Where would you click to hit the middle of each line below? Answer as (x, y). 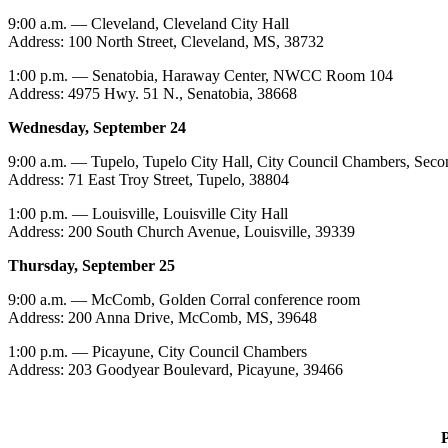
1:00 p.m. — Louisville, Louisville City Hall (148, 213)
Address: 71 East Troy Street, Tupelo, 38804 (148, 179)
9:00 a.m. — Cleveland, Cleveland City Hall (148, 23)
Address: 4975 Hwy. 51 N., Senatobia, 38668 (152, 93)
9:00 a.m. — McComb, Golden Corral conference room (184, 299)
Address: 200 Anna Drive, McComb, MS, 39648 (162, 317)
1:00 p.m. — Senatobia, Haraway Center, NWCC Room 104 (200, 75)
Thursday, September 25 (91, 265)
